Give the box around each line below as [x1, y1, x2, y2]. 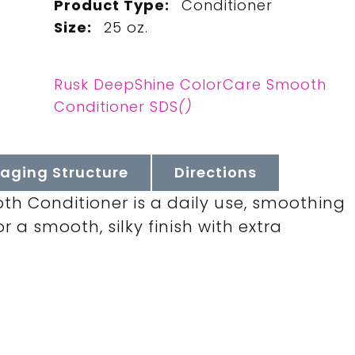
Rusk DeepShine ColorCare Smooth [53, 74, 326, 94]
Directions [174, 162, 257, 182]
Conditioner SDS [53, 97, 178, 116]
